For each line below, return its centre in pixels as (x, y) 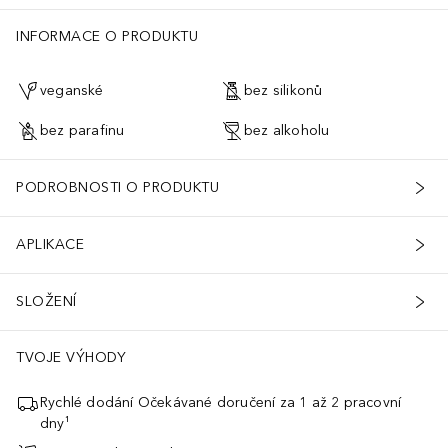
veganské (72, 91)
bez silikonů (283, 91)
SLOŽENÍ (46, 302)
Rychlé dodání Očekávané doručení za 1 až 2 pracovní (221, 402)
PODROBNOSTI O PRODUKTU (117, 188)
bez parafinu (82, 131)
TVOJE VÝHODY (71, 357)
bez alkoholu (287, 131)
